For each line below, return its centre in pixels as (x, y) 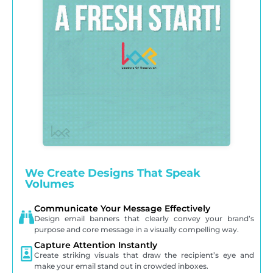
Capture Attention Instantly (96, 245)
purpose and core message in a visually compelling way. (136, 230)
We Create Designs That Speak (113, 173)
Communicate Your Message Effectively (122, 209)
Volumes (50, 184)
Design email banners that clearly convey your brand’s (144, 219)
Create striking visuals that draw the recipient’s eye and (144, 255)
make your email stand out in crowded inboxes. (121, 266)
